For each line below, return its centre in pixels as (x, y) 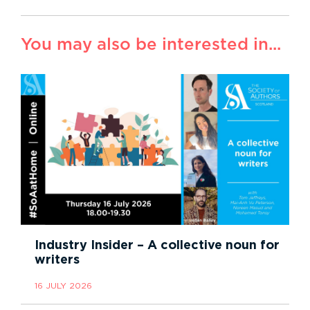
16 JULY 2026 (63, 285)
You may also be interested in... (151, 45)
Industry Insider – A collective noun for (157, 245)
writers (57, 260)
